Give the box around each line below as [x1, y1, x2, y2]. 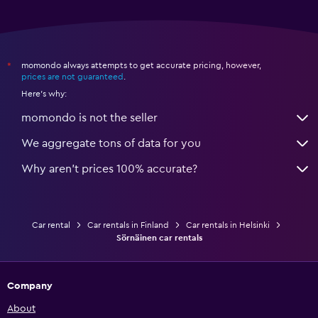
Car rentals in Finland [87, 221, 169, 230]
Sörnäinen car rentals [116, 234, 202, 243]
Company [7, 281, 53, 292]
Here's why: [21, 89, 67, 99]
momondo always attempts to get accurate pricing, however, [21, 61, 261, 70]
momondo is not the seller [21, 112, 158, 124]
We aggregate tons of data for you [21, 138, 201, 150]
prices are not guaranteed [21, 72, 124, 82]
